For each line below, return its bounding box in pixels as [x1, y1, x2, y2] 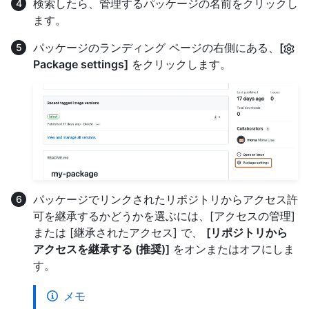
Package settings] [33, 57, 128, 72]
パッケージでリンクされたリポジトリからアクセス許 [33, 192, 298, 207]
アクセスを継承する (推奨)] [33, 242, 170, 257]
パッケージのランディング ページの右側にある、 [33, 41, 279, 55]
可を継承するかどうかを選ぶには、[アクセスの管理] [33, 209, 295, 223]
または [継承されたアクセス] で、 [33, 226, 206, 240]
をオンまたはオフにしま [170, 242, 295, 257]
